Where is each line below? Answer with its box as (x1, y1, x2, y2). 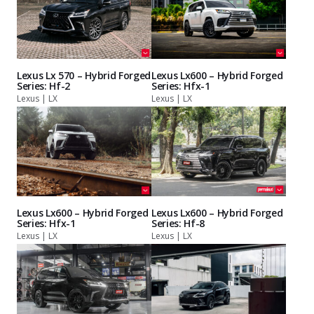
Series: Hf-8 (151, 217, 205, 230)
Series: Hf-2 (17, 79, 71, 93)
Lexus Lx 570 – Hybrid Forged (17, 69, 151, 82)
